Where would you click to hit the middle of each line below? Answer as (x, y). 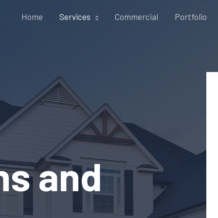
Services (75, 17)
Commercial (136, 17)
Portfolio (191, 17)
